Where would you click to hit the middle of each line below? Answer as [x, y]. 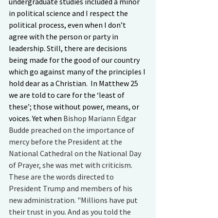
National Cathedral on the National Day [76, 153]
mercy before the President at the [66, 142]
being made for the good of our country [75, 60]
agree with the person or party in [64, 36]
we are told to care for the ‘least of [67, 95]
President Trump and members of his [71, 188]
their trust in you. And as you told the [71, 212]
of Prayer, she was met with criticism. [71, 165]
